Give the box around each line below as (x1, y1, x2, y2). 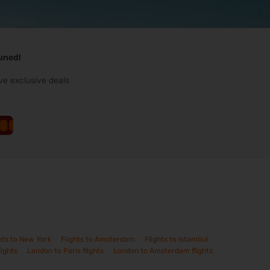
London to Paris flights (27, 246, 104, 256)
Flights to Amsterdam (61, 235, 135, 244)
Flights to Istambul (145, 235, 208, 244)
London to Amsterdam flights (113, 246, 213, 256)
